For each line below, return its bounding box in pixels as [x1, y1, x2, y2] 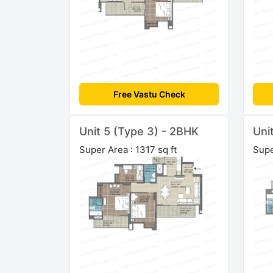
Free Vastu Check [113, 88, 185, 99]
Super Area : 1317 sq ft [79, 143, 177, 155]
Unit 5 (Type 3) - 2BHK [79, 124, 199, 138]
